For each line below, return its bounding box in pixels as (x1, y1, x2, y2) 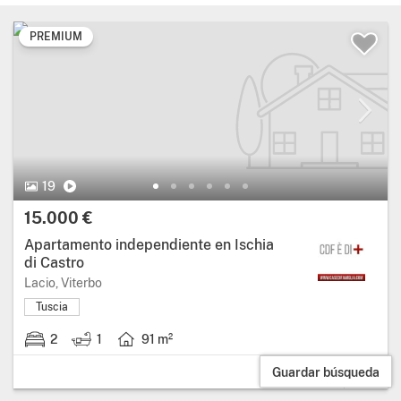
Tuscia (36, 301, 68, 314)
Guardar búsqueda (272, 363, 380, 380)
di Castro (24, 254, 84, 272)
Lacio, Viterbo (24, 276, 102, 291)
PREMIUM (30, 30, 82, 44)
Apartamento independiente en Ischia (24, 236, 274, 254)
